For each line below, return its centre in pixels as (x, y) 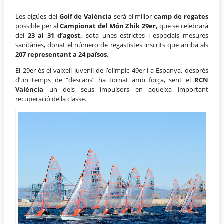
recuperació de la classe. (51, 99)
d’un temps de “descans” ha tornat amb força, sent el (105, 80)
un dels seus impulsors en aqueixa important (126, 89)
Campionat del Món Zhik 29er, (108, 26)
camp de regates (180, 16)
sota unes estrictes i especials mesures (145, 35)
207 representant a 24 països (61, 54)
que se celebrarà (183, 26)
